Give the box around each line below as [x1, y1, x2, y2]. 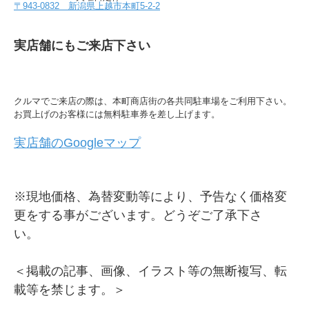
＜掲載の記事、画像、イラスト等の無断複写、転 [14, 264, 287, 279]
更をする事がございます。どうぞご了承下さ [14, 208, 262, 223]
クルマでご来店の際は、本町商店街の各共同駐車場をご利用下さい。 [14, 96, 292, 107]
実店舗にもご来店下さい [14, 39, 150, 53]
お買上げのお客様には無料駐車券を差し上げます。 [14, 109, 220, 120]
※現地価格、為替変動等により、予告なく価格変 [14, 190, 287, 204]
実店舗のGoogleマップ [14, 136, 141, 150]
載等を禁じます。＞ [14, 283, 126, 297]
